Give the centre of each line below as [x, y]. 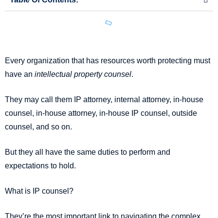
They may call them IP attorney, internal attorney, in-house [104, 100]
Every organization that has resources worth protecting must [108, 61]
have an [20, 74]
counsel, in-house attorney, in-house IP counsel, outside [101, 113]
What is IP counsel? [39, 191]
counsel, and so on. [38, 127]
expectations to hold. [40, 166]
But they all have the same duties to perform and [88, 152]
